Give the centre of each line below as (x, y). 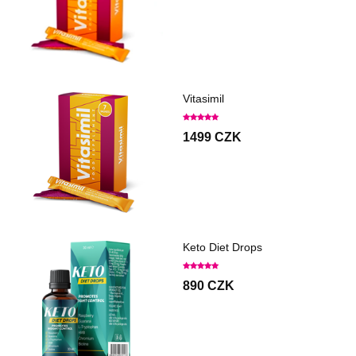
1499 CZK (212, 137)
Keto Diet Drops (222, 248)
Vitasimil (203, 99)
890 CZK (209, 286)
